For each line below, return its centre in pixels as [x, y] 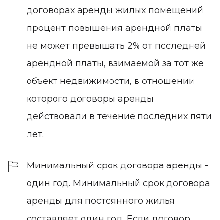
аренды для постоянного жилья [101, 201]
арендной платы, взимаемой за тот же [115, 63]
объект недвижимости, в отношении [110, 81]
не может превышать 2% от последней [116, 45]
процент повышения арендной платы [114, 28]
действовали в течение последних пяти [119, 116]
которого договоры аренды [90, 98]
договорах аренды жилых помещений [115, 10]
